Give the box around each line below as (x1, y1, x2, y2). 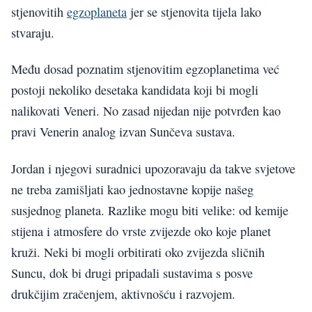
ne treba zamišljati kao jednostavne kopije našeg (11, 180, 253, 198)
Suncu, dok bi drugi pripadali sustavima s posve (11, 264, 253, 281)
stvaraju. (11, 24, 54, 42)
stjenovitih (11, 3, 67, 21)
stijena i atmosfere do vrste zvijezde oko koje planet (11, 222, 271, 240)
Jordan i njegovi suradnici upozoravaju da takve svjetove (11, 159, 295, 177)
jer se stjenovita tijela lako (127, 3, 261, 21)
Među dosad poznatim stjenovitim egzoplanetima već (11, 61, 279, 78)
